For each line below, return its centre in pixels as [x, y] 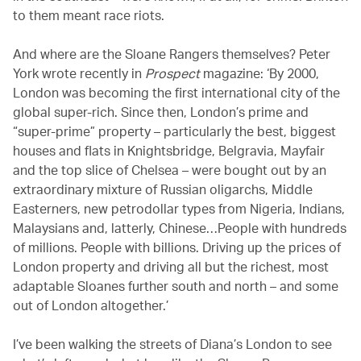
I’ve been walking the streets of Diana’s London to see [172, 343]
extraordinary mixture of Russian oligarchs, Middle [163, 189]
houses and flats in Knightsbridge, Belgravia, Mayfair [169, 150]
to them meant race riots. [89, 15]
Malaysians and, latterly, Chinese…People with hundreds [180, 227]
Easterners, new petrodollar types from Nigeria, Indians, [179, 208]
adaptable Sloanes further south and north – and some [176, 285]
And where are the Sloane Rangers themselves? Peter [172, 53]
